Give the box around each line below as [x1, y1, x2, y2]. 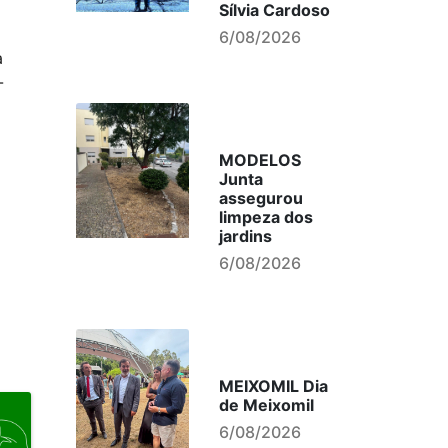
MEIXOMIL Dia [218, 376, 328, 396]
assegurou [218, 188, 303, 208]
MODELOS [218, 150, 301, 170]
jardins [218, 226, 272, 246]
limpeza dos [218, 207, 313, 227]
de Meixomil [218, 395, 314, 415]
